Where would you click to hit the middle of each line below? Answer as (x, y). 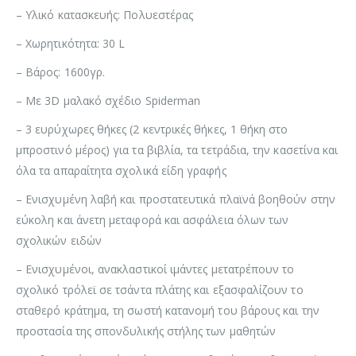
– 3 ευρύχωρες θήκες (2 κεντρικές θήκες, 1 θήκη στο (152, 129)
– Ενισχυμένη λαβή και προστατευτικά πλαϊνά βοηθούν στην (176, 199)
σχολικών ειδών (59, 240)
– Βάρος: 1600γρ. (61, 72)
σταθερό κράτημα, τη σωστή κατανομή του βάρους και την (168, 310)
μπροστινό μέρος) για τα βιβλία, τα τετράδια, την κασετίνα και (177, 149)
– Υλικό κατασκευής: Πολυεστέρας (105, 14)
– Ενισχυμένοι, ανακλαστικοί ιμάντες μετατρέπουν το (155, 269)
